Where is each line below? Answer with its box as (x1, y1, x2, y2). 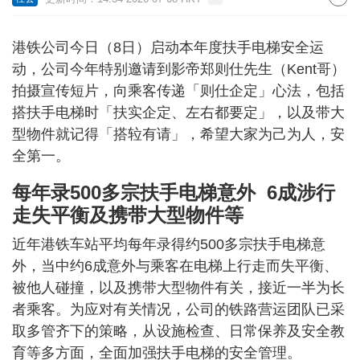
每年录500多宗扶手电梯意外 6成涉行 (12, 182, 335, 203)
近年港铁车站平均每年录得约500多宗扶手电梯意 (12, 236, 325, 252)
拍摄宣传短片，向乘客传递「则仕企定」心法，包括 (12, 83, 345, 99)
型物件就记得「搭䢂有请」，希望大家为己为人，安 (12, 126, 345, 142)
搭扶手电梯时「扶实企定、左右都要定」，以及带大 (12, 104, 345, 121)
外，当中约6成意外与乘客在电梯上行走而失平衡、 (12, 258, 338, 274)
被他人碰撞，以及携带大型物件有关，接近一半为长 (12, 280, 345, 296)
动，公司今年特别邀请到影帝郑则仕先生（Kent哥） (12, 61, 346, 77)
